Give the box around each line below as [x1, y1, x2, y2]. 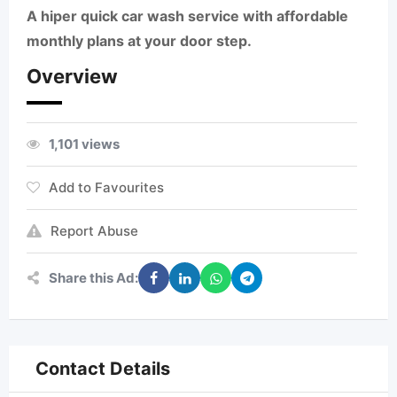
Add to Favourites [49, 179, 164, 196]
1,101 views [49, 136, 120, 152]
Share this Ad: [49, 269, 138, 286]
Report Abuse [51, 222, 138, 239]
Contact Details [35, 358, 170, 379]
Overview [27, 65, 118, 88]
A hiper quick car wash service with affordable [27, 7, 348, 25]
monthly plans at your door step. [27, 32, 252, 50]
